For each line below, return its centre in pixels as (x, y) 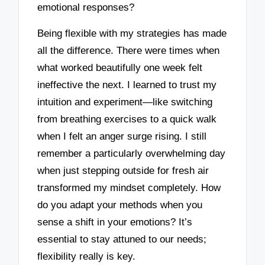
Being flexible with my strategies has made (132, 34)
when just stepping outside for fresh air (123, 171)
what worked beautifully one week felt (120, 68)
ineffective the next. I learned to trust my (127, 85)
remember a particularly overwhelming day (132, 154)
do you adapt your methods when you (120, 205)
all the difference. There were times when (129, 51)
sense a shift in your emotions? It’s (115, 222)
